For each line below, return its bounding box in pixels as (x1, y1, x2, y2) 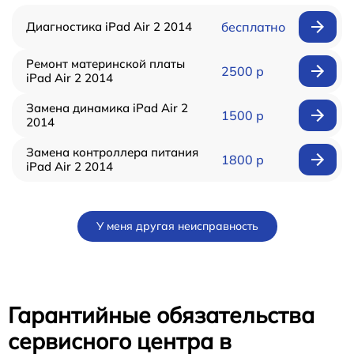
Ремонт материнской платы (26, 56, 185, 71)
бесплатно (220, 19, 285, 35)
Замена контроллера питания (26, 145, 198, 160)
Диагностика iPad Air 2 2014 (26, 19, 192, 34)
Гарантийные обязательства (8, 301, 314, 329)
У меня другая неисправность (96, 219, 258, 233)
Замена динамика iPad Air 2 (26, 100, 188, 115)
